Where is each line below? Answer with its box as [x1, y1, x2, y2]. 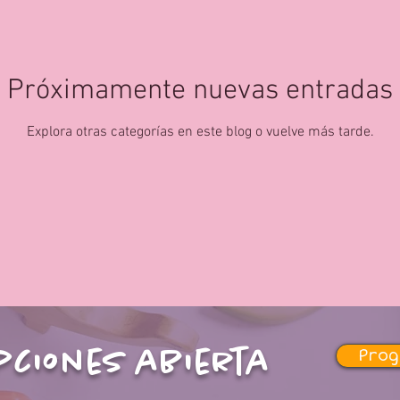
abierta [125, 345, 271, 381]
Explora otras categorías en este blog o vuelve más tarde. [26, 122, 374, 141]
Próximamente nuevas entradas [7, 73, 393, 108]
